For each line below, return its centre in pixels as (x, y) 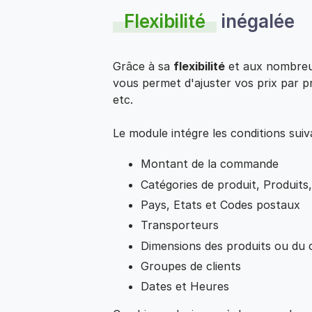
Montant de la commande (210, 164)
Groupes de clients (191, 266)
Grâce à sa (143, 67)
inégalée (256, 22)
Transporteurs (180, 225)
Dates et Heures (185, 287)
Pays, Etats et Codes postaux (220, 204)
